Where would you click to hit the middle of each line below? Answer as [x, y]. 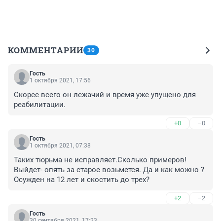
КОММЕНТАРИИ [46, 50]
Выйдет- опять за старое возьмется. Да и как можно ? [109, 170]
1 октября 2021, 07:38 [60, 146]
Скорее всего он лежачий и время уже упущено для [105, 95]
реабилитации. [40, 105]
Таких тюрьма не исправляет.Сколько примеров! [100, 160]
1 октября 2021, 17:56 [60, 81]
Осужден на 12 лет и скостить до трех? [82, 180]
